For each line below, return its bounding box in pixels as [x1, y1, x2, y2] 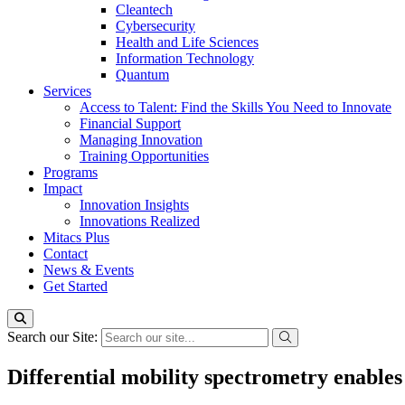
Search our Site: [7, 329, 101, 344]
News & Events [43, 262, 134, 278]
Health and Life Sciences [116, 34, 259, 50]
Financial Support [80, 116, 181, 131]
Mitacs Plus [43, 230, 109, 245]
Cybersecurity [116, 18, 195, 33]
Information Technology [116, 51, 254, 66]
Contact [43, 246, 88, 261]
